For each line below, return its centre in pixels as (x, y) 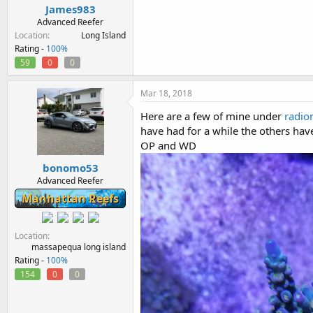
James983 (70, 9)
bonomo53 (70, 167)
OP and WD (168, 145)
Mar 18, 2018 (166, 93)
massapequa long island (79, 247)
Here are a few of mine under (212, 116)
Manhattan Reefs (70, 198)
